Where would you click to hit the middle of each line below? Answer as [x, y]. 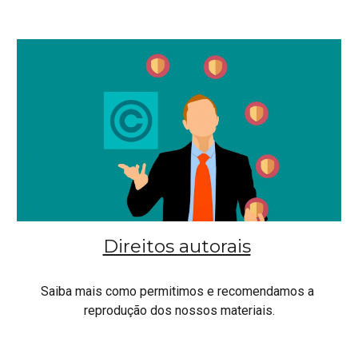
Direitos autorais [177, 246]
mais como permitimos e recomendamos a [195, 291]
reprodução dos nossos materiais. [179, 310]
